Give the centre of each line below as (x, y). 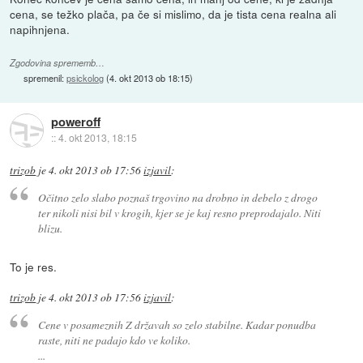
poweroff (75, 122)
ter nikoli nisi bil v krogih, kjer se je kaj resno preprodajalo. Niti (179, 212)
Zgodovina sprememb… (58, 63)
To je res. (34, 267)
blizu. (50, 228)
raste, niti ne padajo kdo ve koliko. (114, 340)
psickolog (85, 78)
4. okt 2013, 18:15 (97, 138)
